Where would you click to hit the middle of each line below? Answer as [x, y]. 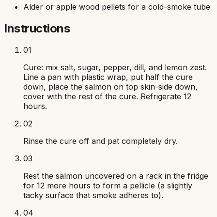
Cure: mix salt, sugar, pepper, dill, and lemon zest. [115, 68]
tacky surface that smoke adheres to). [93, 195]
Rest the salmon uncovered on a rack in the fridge [116, 176]
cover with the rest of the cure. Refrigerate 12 [107, 97]
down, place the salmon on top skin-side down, [110, 87]
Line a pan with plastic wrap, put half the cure [108, 77]
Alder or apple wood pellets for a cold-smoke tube [117, 7]
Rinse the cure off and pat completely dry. [101, 141]
